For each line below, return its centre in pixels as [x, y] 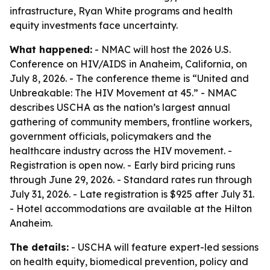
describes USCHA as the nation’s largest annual [120, 107]
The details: [39, 247]
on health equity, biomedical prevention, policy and [129, 262]
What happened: [51, 49]
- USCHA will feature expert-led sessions [164, 247]
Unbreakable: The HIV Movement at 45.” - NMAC [123, 93]
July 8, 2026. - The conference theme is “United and [129, 78]
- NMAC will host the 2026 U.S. [162, 49]
